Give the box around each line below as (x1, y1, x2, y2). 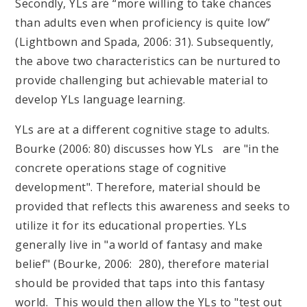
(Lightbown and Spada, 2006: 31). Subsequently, (15, 34, 274, 49)
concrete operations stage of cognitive (15, 160, 227, 175)
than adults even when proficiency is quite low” (15, 14, 271, 30)
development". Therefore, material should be (15, 179, 261, 195)
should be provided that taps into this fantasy (15, 275, 265, 291)
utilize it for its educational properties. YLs (15, 217, 247, 233)
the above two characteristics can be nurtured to (15, 53, 281, 69)
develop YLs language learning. (15, 91, 192, 107)
